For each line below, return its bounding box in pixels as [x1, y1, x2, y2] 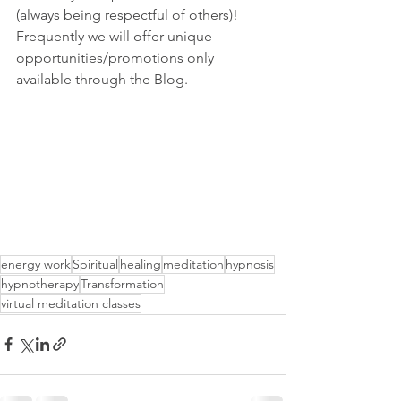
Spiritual [73, 255, 118, 272]
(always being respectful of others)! [16, 6, 245, 24]
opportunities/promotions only [16, 49, 218, 67]
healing [120, 255, 161, 272]
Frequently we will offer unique [16, 28, 216, 46]
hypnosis [226, 255, 274, 272]
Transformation [81, 275, 164, 292]
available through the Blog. [16, 71, 202, 89]
